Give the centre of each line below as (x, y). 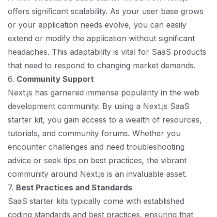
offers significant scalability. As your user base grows (106, 11)
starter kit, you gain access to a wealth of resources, (105, 120)
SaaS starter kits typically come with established (96, 201)
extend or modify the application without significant (101, 38)
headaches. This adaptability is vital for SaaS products (107, 52)
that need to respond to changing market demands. (102, 65)
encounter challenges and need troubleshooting (96, 147)
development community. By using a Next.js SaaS (99, 106)
